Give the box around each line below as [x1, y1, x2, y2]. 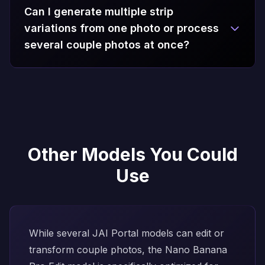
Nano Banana [165, 244, 227, 256]
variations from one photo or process [24, 22, 219, 34]
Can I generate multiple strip [24, 5, 173, 18]
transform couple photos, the [29, 244, 165, 256]
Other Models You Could [27, 144, 238, 165]
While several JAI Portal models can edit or [29, 227, 224, 239]
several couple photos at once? [24, 38, 189, 51]
